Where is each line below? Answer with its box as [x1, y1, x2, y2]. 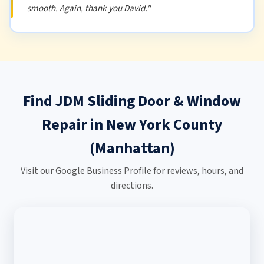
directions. [111, 179, 153, 193]
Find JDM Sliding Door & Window [23, 91, 241, 113]
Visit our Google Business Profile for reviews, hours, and [21, 164, 243, 178]
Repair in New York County [42, 114, 222, 136]
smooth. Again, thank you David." [27, 1, 150, 15]
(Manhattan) [89, 138, 175, 160]
